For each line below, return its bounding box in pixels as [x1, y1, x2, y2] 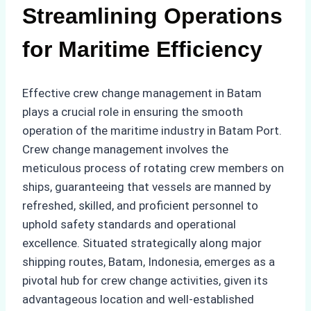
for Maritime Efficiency [22, 36, 262, 62]
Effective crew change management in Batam [22, 86, 262, 101]
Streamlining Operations [22, 3, 283, 28]
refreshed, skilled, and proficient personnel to [22, 199, 258, 213]
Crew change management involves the [22, 142, 228, 157]
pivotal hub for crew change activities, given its [22, 274, 268, 288]
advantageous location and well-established [22, 292, 254, 307]
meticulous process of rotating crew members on [22, 161, 284, 176]
